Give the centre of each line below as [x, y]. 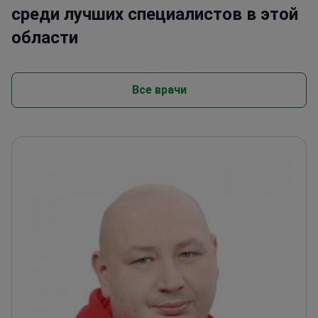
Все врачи [159, 89]
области [45, 37]
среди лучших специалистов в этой [155, 14]
